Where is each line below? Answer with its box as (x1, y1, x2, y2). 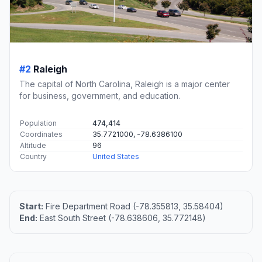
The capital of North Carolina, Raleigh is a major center (19, 78, 230, 89)
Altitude (20, 140, 46, 150)
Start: (19, 201, 43, 211)
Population (20, 118, 57, 127)
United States (92, 151, 139, 161)
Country (20, 151, 47, 161)
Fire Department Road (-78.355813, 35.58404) (43, 201, 223, 211)
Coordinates (20, 129, 63, 139)
